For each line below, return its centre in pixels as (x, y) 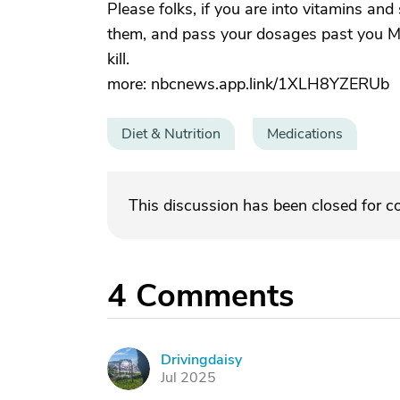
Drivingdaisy (201, 360)
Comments (215, 296)
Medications (305, 134)
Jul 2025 (188, 378)
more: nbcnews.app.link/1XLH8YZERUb (248, 84)
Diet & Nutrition (171, 134)
